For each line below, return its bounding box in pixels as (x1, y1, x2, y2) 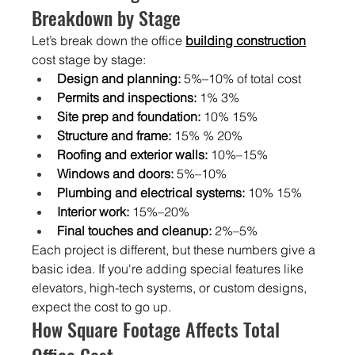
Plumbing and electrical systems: (57, 184, 246, 200)
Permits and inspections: (57, 89, 197, 105)
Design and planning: (57, 70, 181, 86)
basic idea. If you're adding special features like (32, 260, 307, 277)
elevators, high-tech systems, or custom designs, (32, 279, 311, 296)
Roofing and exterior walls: (57, 146, 208, 162)
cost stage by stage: (32, 51, 147, 67)
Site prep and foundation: (57, 108, 201, 124)
